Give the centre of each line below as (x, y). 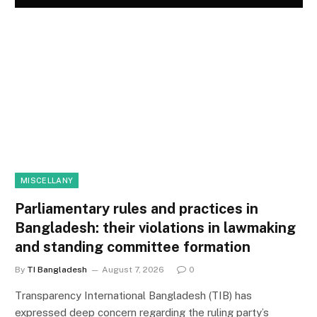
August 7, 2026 (133, 270)
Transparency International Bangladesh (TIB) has (133, 296)
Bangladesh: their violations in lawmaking (155, 228)
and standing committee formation (133, 247)
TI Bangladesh (57, 270)
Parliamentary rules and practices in (137, 209)
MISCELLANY (47, 181)
